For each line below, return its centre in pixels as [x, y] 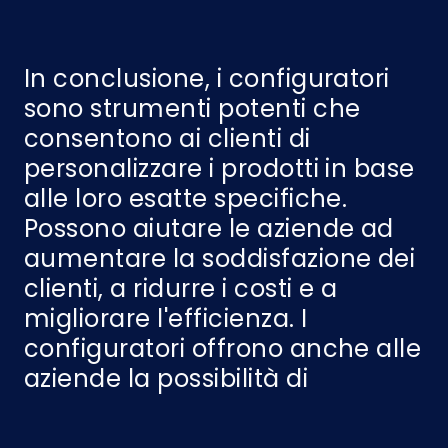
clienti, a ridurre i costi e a [181, 289]
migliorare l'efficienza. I [166, 319]
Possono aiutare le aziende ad [209, 229]
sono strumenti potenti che [192, 109]
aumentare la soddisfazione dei [220, 259]
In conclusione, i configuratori [207, 79]
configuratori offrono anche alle [223, 349]
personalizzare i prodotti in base [219, 169]
